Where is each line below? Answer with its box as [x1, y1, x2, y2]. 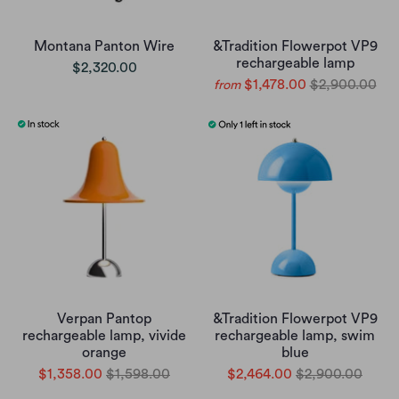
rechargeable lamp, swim [215, 329, 375, 344]
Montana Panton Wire [34, 39, 175, 54]
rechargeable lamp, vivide [22, 329, 186, 344]
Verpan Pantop [57, 312, 151, 327]
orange [82, 346, 126, 361]
